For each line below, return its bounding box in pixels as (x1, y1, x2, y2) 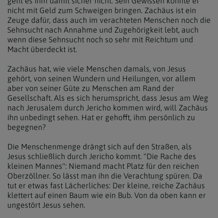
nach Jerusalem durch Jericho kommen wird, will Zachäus (7, 103, 208, 112)
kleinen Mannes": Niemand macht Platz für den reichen (7, 162, 199, 170)
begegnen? (7, 123, 46, 131)
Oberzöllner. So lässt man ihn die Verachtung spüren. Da (7, 171, 202, 180)
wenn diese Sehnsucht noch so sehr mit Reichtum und (7, 35, 193, 44)
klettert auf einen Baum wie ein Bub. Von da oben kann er (7, 191, 206, 200)
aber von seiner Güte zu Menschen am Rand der (7, 84, 174, 92)
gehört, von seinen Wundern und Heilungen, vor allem (7, 74, 196, 83)
